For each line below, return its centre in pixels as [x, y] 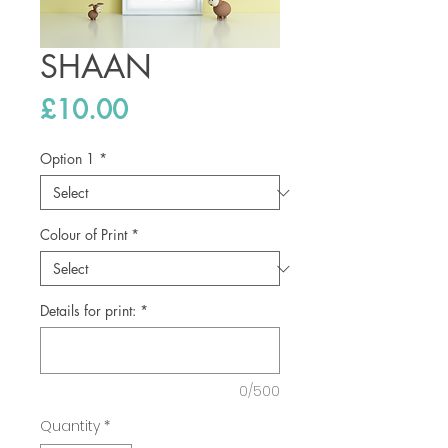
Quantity [70, 426]
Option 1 [67, 159]
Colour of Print [83, 235]
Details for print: [88, 311]
